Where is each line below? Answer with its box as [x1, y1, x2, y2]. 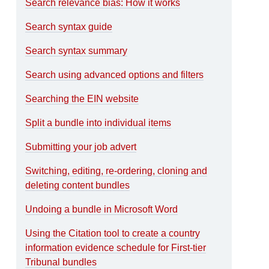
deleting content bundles [25, 180, 130, 190]
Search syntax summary [25, 45, 128, 56]
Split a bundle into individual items [25, 117, 172, 128]
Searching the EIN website [25, 93, 139, 104]
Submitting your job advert [25, 141, 137, 152]
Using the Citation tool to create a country [25, 228, 201, 238]
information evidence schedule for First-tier [25, 242, 207, 253]
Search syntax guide [25, 21, 113, 32]
